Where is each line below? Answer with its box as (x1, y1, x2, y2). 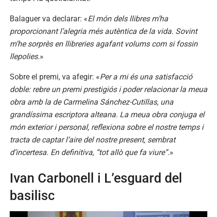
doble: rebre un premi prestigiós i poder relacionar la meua (10, 84, 207, 94)
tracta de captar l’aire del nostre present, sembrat (10, 135, 175, 144)
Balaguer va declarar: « (10, 14, 88, 23)
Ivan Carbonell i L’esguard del (10, 170, 182, 186)
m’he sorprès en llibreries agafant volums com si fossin (10, 39, 198, 48)
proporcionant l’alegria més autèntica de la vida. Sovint (10, 26, 197, 36)
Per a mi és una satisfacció (100, 72, 192, 81)
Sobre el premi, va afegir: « (10, 72, 100, 81)
